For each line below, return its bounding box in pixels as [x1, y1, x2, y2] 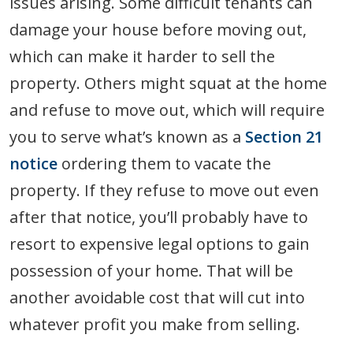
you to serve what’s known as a [9, 125, 245, 147]
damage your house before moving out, [9, 18, 307, 40]
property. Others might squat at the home [9, 72, 327, 94]
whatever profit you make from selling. [9, 313, 300, 335]
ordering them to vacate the [58, 152, 271, 174]
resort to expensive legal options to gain [9, 232, 310, 255]
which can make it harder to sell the [9, 45, 275, 67]
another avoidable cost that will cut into [9, 286, 305, 308]
